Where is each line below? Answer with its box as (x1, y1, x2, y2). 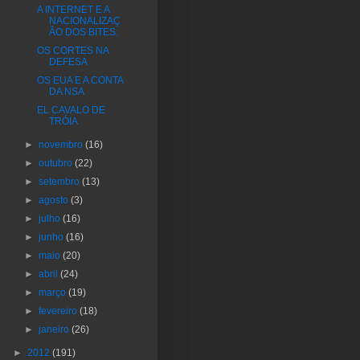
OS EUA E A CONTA (36, 74, 123, 86)
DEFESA (48, 55, 88, 67)
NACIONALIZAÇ (48, 14, 121, 27)
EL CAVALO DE (36, 104, 105, 116)
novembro (39, 138, 86, 150)
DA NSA (48, 85, 84, 97)
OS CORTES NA (36, 44, 108, 56)
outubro (39, 157, 76, 169)
